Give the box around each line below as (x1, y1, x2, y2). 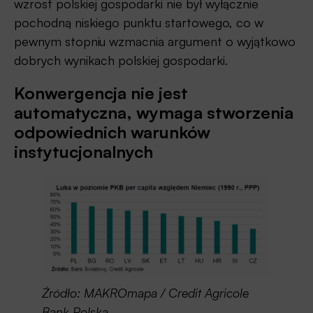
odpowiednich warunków (14, 122, 210, 143)
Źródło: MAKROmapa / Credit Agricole (42, 284, 249, 300)
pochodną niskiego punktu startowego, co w (14, 14, 263, 30)
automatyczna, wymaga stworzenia (14, 102, 293, 124)
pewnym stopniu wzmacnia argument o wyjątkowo (14, 33, 296, 49)
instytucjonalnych (14, 141, 153, 163)
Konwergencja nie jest (14, 82, 188, 104)
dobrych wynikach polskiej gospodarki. (14, 52, 228, 68)
